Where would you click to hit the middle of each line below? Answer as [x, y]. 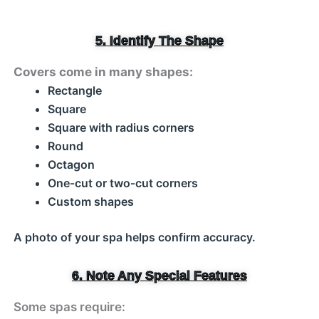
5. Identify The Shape [159, 41]
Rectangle [74, 90]
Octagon [71, 164]
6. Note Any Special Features [159, 276]
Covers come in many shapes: [103, 72]
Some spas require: [69, 307]
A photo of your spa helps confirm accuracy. [134, 237]
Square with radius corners [121, 127]
